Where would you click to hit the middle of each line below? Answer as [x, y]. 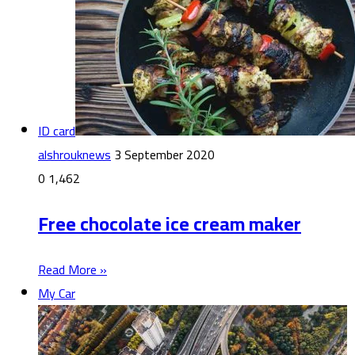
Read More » [73, 269]
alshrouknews [74, 154]
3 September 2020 [164, 154]
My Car [57, 293]
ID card [57, 130]
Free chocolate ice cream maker [170, 223]
